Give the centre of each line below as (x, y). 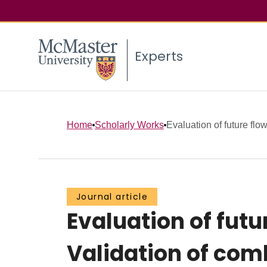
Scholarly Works (129, 125)
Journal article (112, 197)
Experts (159, 57)
